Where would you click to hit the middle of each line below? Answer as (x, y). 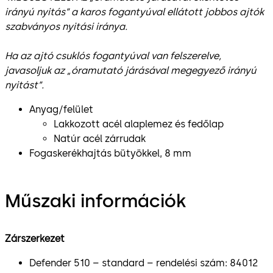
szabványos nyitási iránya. (66, 26)
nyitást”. (24, 85)
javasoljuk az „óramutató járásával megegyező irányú (131, 70)
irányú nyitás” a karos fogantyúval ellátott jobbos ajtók (134, 12)
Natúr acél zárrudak (100, 138)
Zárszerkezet (35, 238)
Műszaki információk (95, 200)
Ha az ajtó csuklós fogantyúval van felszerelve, (113, 55)
